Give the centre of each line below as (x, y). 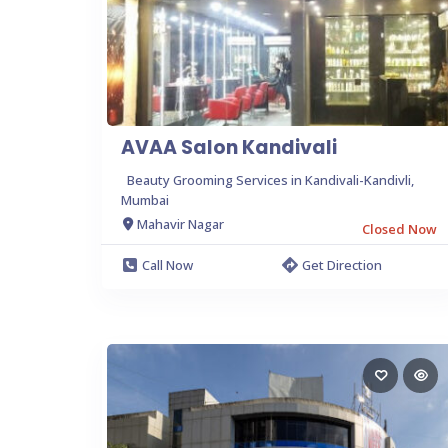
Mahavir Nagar (180, 224)
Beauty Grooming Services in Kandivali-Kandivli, (270, 179)
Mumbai (145, 199)
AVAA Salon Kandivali (229, 147)
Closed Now (399, 228)
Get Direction (342, 264)
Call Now (167, 264)
